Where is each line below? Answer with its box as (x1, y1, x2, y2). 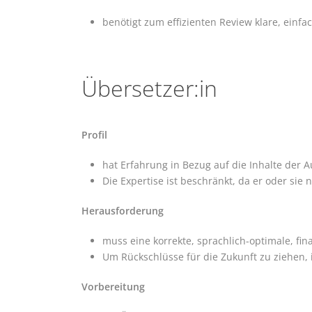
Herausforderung (81, 203, 164, 217)
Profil (81, 127, 107, 141)
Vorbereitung (81, 279, 145, 293)
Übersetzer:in (81, 72, 217, 103)
